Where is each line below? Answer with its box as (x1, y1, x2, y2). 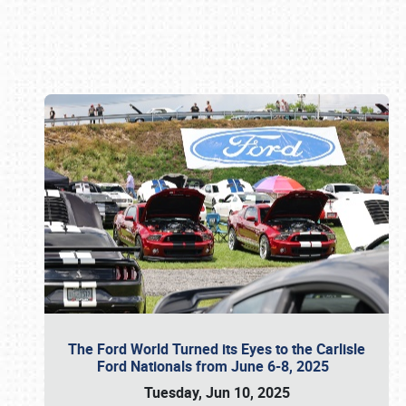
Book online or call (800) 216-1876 (92, 196, 314, 217)
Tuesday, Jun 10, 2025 (143, 382, 290, 402)
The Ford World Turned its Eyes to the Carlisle (68, 339, 365, 359)
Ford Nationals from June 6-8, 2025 (97, 356, 336, 376)
